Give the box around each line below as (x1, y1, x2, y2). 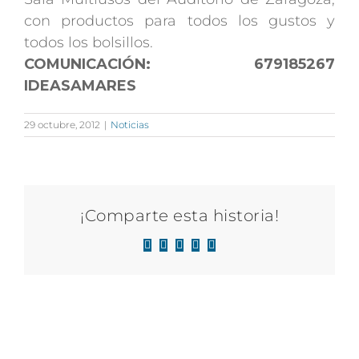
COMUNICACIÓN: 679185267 (24, 55, 335, 74)
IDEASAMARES (24, 77, 136, 95)
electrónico (210, 254, 260, 267)
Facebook (146, 243, 190, 256)
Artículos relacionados (24, 320, 179, 339)
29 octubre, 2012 (24, 119, 100, 131)
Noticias (111, 119, 149, 131)
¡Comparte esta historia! (80, 206, 279, 225)
